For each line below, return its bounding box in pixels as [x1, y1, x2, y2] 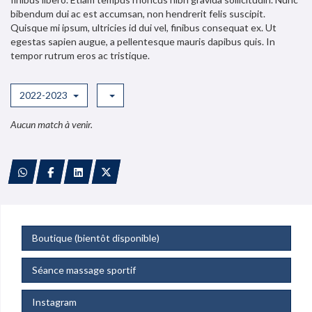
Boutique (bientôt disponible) [32, 232, 159, 244]
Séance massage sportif [32, 264, 136, 276]
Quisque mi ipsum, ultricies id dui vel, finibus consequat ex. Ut [10, 22, 276, 33]
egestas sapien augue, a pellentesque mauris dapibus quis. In [10, 36, 275, 47]
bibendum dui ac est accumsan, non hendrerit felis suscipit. [10, 8, 265, 19]
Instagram [32, 296, 77, 308]
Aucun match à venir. [10, 118, 93, 130]
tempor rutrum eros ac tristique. [10, 49, 150, 61]
